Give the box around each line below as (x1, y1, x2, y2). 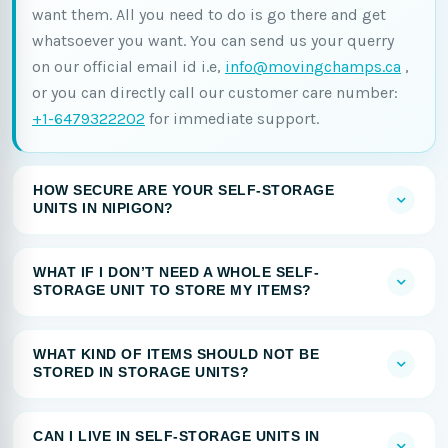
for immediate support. (145, 109, 319, 128)
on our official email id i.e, (32, 57, 225, 76)
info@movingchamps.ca (225, 57, 401, 76)
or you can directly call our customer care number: (32, 83, 398, 102)
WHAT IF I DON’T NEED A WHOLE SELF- (33, 265, 319, 280)
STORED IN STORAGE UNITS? (33, 365, 249, 380)
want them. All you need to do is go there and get (32, 5, 386, 24)
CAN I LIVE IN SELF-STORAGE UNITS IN (33, 429, 320, 444)
